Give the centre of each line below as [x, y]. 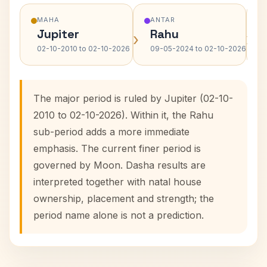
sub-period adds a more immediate [111, 132]
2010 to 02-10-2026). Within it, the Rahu [123, 115]
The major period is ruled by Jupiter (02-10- [133, 98]
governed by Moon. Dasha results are [119, 165]
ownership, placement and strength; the [124, 198]
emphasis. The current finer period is [117, 148]
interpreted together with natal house [117, 182]
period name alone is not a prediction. [119, 215]
